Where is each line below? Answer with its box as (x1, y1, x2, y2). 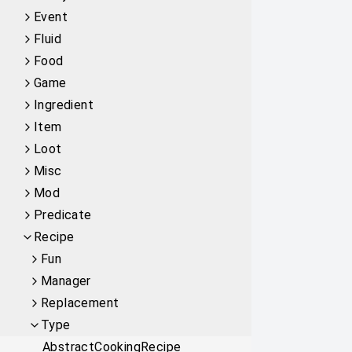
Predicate (34, 207, 92, 222)
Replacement (41, 295, 119, 310)
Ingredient (34, 97, 93, 112)
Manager (41, 273, 91, 288)
